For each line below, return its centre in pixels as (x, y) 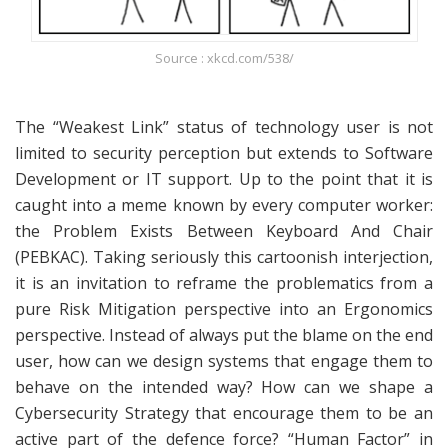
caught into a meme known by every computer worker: (224, 204)
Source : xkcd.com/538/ (224, 57)
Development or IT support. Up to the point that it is (224, 178)
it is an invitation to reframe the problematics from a (224, 282)
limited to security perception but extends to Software (224, 152)
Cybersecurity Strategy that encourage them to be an (224, 412)
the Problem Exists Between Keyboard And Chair (224, 230)
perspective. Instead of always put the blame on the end (224, 334)
